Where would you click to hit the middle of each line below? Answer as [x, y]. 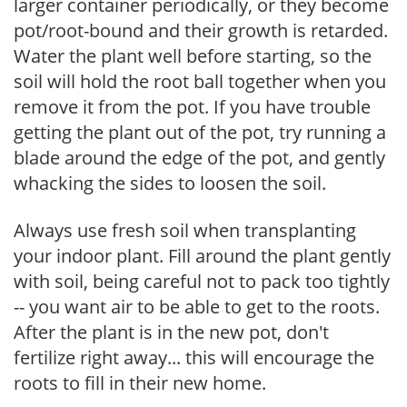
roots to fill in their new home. [140, 382]
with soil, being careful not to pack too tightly [202, 281]
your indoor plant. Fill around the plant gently [202, 255]
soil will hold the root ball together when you [200, 81]
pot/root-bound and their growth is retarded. [201, 30]
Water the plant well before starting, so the [193, 55]
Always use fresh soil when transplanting [185, 230]
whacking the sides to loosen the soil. [170, 183]
